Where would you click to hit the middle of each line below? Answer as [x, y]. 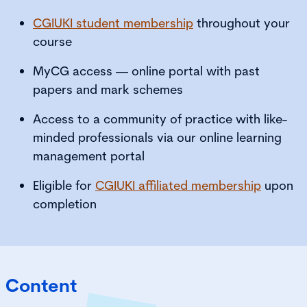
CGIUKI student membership [113, 23]
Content [41, 285]
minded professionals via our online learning [157, 137]
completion [65, 204]
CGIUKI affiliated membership [178, 185]
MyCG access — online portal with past [146, 71]
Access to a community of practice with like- [160, 119]
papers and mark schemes [108, 89]
